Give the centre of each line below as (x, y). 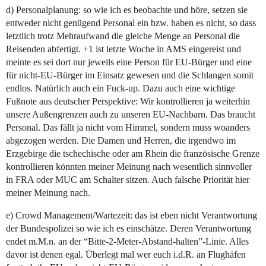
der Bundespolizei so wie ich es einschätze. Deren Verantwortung (129, 229)
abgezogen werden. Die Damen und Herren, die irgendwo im (121, 141)
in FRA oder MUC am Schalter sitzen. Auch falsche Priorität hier (128, 180)
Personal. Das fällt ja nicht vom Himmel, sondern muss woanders (128, 128)
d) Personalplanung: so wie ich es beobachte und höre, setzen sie (127, 10)
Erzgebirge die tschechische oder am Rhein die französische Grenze (133, 154)
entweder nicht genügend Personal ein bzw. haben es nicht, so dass (131, 23)
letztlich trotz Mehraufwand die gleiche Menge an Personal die (123, 36)
